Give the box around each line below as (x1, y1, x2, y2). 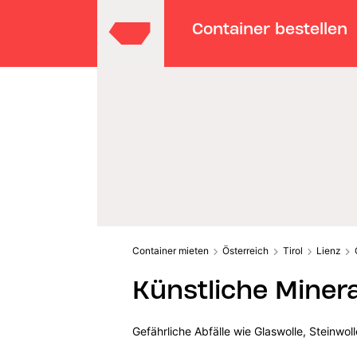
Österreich (222, 244, 269, 257)
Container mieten (131, 244, 209, 257)
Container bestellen (192, 18, 348, 38)
